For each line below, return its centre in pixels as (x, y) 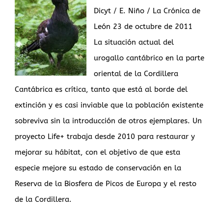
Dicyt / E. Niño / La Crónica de (147, 11)
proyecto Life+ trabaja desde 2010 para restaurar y (105, 137)
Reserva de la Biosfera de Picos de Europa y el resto (106, 184)
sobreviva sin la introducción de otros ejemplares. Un (108, 121)
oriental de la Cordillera (136, 74)
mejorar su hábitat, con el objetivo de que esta (97, 152)
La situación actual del (134, 42)
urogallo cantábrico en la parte (149, 58)
